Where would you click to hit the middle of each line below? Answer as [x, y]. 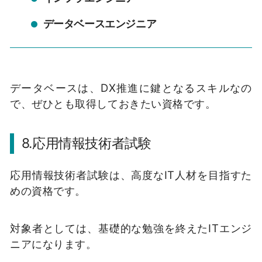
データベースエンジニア [100, 23]
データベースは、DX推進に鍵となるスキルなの [131, 88]
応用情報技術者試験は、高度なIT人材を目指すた [131, 175]
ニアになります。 [54, 244]
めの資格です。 [48, 191]
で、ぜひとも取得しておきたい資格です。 [113, 104]
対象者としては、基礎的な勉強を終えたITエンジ [131, 228]
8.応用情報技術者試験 [86, 143]
